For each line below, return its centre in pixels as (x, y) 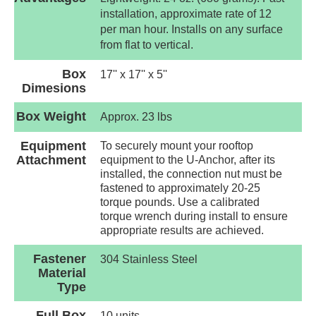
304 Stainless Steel (149, 260)
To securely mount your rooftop (177, 146)
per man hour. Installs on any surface (192, 30)
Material (62, 273)
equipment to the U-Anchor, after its (188, 160)
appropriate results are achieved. (182, 231)
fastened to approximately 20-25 (180, 188)
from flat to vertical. (147, 45)
